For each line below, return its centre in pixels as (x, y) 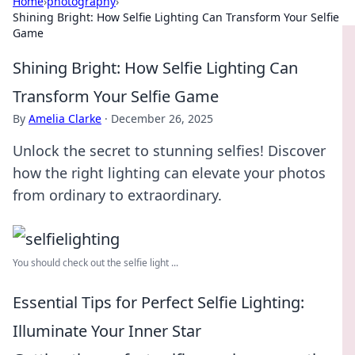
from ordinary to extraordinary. (117, 195)
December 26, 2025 (162, 118)
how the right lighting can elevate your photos (169, 173)
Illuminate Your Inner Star (107, 331)
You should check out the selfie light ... (95, 263)
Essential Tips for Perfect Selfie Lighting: (158, 302)
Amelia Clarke (65, 118)
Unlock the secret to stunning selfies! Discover (169, 151)
